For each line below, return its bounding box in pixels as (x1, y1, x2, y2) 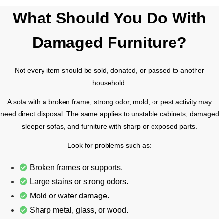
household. (92, 78, 127, 87)
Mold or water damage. (30, 192, 109, 200)
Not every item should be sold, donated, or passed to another (15, 66, 204, 74)
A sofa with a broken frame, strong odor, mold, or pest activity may (7, 97, 212, 106)
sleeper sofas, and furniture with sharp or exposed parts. (22, 122, 197, 130)
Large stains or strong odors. (30, 177, 128, 186)
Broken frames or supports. (30, 163, 123, 172)
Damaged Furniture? (32, 33, 187, 51)
